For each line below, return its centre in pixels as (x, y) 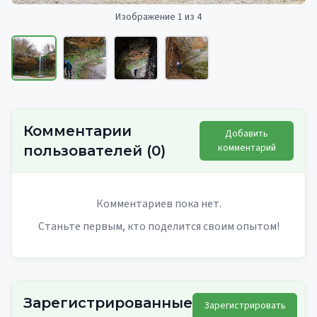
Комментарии (77, 131)
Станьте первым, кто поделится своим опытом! (158, 226)
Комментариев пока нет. (158, 203)
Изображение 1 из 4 (158, 17)
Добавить (247, 133)
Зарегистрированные (108, 302)
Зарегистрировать (245, 305)
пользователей (83, 150)
